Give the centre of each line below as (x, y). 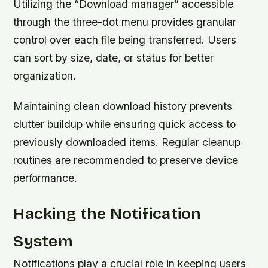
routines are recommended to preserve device (126, 160)
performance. (45, 178)
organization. (45, 75)
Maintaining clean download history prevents (123, 106)
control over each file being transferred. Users (125, 39)
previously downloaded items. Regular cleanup (127, 142)
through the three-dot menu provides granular (125, 22)
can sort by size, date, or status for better (114, 57)
